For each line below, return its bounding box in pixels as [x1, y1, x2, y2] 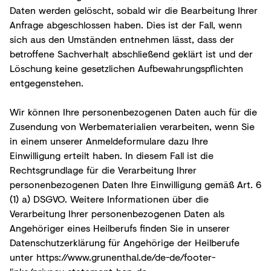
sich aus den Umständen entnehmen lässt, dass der [10, 31, 234, 46]
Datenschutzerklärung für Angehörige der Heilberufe [10, 235, 240, 249]
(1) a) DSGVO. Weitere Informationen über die [10, 191, 209, 206]
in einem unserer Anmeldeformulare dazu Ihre [10, 133, 208, 148]
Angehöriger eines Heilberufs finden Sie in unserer [10, 220, 230, 235]
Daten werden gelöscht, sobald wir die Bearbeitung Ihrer [10, 2, 258, 17]
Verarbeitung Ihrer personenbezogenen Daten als [10, 206, 224, 220]
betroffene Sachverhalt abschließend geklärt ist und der [10, 46, 253, 60]
